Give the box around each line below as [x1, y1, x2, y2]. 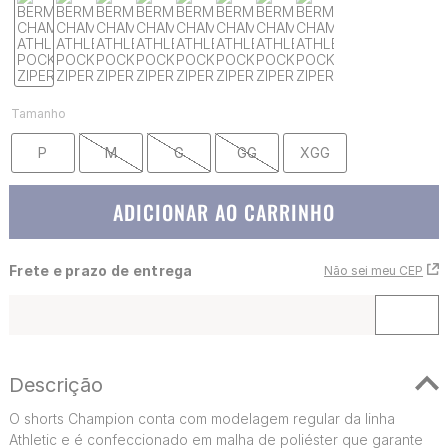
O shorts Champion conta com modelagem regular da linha [8, 409, 395, 427]
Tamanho [10, 105, 66, 121]
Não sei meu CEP [324, 262, 424, 278]
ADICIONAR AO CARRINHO [113, 196, 335, 227]
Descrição [8, 372, 103, 397]
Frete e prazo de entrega [8, 261, 193, 279]
